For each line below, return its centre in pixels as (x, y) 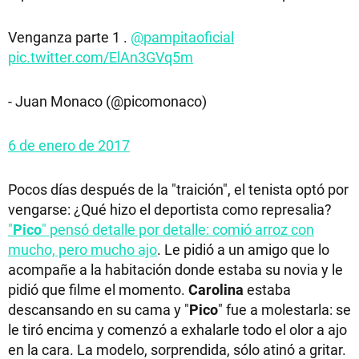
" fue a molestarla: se (284, 309)
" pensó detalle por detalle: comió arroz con (178, 229)
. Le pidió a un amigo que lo (243, 249)
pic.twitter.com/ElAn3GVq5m (101, 56)
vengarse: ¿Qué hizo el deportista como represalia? (170, 209)
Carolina (216, 289)
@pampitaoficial (182, 36)
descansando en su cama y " (99, 309)
